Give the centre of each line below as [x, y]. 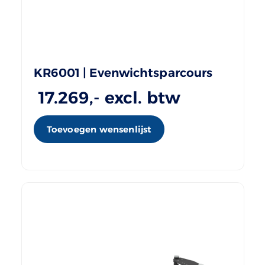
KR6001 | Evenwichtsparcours [123, 72]
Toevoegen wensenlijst [99, 129]
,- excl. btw [135, 97]
